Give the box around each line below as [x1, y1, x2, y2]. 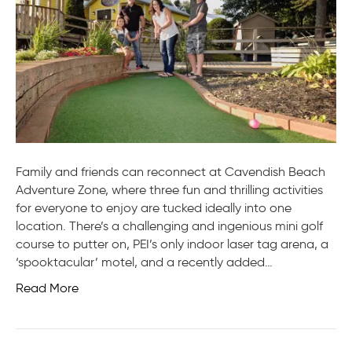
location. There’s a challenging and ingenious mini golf [16, 218, 323, 233]
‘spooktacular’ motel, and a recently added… [16, 254, 273, 269]
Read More [16, 280, 79, 295]
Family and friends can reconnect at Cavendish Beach [16, 163, 325, 179]
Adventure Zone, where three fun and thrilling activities [16, 181, 323, 197]
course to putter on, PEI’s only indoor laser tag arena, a [16, 236, 328, 251]
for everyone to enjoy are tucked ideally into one [16, 200, 291, 215]
